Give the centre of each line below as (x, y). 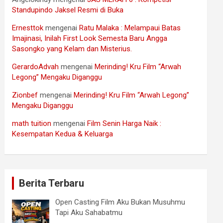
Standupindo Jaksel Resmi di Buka (68, 10)
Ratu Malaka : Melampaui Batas (130, 28)
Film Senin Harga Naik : (124, 124)
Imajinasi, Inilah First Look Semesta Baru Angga (90, 39)
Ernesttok (28, 28)
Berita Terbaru (52, 183)
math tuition (32, 124)
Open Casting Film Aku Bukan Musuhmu (120, 202)
